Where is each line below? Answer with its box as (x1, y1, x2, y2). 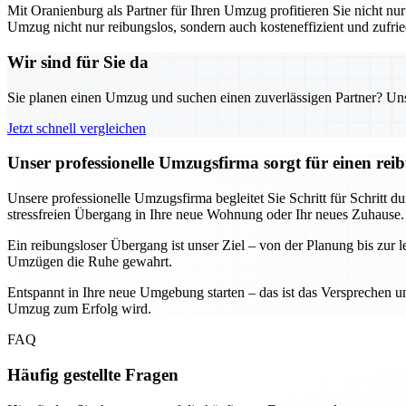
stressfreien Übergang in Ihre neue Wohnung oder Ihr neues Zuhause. (7, 207, 404, 223)
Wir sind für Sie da (7, 52, 149, 72)
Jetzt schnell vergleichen (7, 120, 146, 136)
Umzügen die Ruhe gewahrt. (7, 254, 172, 270)
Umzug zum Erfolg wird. (7, 301, 151, 317)
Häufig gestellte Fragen (7, 364, 179, 384)
